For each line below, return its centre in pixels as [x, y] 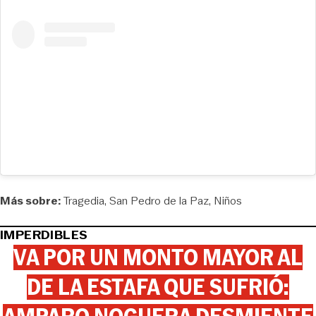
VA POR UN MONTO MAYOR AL [158, 257]
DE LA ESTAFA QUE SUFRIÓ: [158, 287]
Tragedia [84, 201]
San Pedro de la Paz [159, 201]
